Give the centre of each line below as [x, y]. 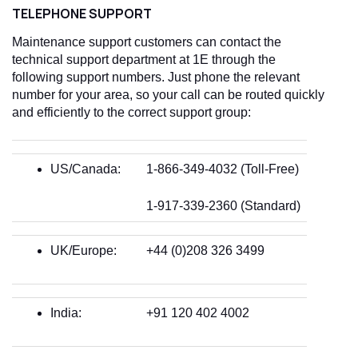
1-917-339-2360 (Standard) [223, 205]
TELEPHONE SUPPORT [82, 14]
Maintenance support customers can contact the [147, 42]
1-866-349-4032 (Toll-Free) [223, 169]
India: [66, 312]
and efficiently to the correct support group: [131, 113]
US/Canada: [86, 169]
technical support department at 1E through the [144, 60]
